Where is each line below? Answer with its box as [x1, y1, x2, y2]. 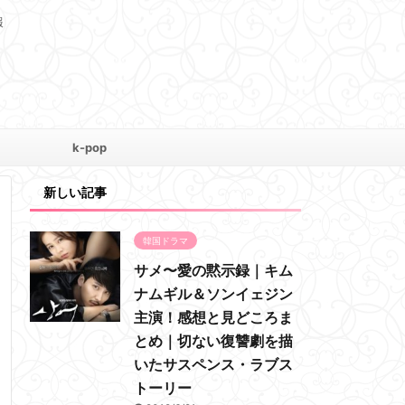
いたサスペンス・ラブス [134, 355, 293, 373]
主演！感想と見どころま [134, 308, 293, 326]
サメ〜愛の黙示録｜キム [134, 261, 293, 279]
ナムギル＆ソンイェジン [134, 285, 293, 303]
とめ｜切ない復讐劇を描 [134, 332, 293, 350]
